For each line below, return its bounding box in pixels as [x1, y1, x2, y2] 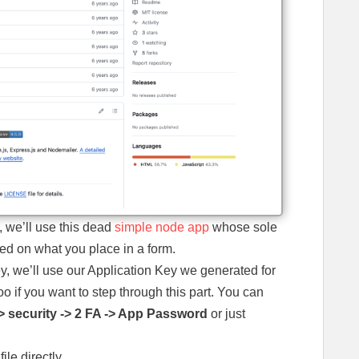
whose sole [209, 220, 277, 235]
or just [211, 307, 245, 321]
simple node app [115, 220, 209, 235]
